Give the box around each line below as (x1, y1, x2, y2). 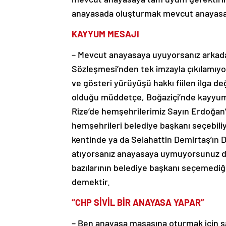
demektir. (72, 176, 110, 188)
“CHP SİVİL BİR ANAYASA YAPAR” (72, 197, 206, 208)
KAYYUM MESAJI (72, 28, 141, 40)
